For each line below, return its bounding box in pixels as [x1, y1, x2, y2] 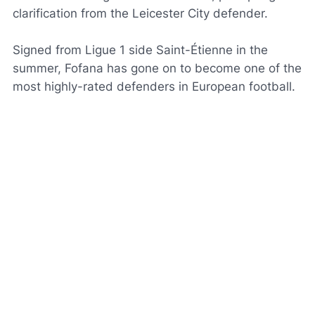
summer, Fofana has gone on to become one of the [13, 61, 302, 75]
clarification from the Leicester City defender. [13, 6, 268, 20]
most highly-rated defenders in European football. [13, 79, 295, 94]
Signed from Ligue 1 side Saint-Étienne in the [13, 43, 268, 57]
